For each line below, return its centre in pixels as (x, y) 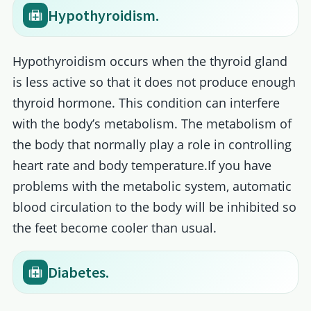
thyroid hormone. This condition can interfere (146, 103)
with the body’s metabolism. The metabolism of (152, 124)
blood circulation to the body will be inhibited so (154, 207)
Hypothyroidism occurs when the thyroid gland (150, 61)
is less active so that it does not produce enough (154, 82)
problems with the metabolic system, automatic (152, 186)
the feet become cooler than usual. (114, 228)
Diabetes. (78, 272)
